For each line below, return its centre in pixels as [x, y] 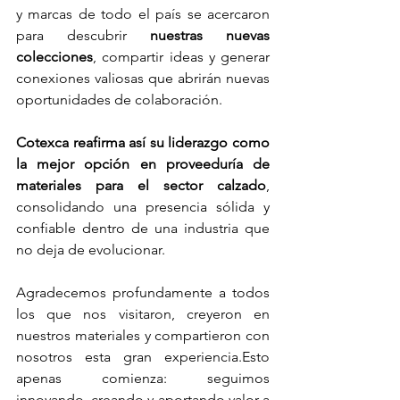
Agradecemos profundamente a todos [143, 293]
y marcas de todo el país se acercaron [143, 14]
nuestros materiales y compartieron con [143, 336]
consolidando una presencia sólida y [143, 207]
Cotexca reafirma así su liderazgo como [143, 143]
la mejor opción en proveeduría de [143, 164]
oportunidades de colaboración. [119, 100]
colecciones [54, 57]
